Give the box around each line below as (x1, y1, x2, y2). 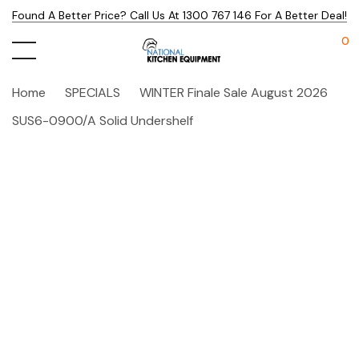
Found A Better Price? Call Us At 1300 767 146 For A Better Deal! (12, 8, 347, 22)
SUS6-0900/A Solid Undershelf (12, 112, 193, 129)
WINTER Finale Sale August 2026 (139, 84, 328, 101)
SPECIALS (65, 84, 120, 101)
